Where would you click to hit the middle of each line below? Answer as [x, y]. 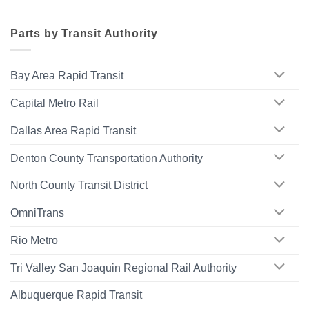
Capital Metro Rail [54, 103]
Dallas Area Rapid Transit [73, 130]
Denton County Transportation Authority [107, 158]
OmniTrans [37, 213]
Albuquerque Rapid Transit [76, 295]
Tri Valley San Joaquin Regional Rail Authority [123, 268]
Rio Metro [34, 241]
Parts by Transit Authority [84, 33]
